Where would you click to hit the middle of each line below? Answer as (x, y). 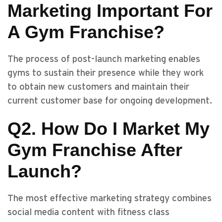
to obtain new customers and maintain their (98, 87)
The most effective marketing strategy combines (110, 198)
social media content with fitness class (88, 212)
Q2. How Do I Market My (109, 129)
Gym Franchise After (95, 150)
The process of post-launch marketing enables (104, 59)
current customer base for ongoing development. (110, 101)
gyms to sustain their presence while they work (106, 73)
